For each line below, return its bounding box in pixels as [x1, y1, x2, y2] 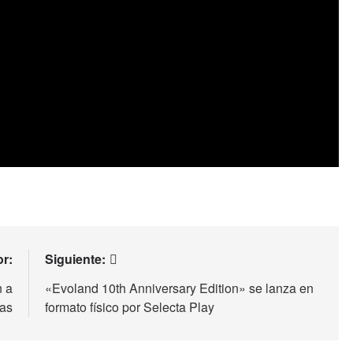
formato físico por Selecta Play [45, 298, 214, 317]
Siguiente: [45, 250, 106, 269]
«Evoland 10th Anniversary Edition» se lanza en [45, 279, 314, 298]
